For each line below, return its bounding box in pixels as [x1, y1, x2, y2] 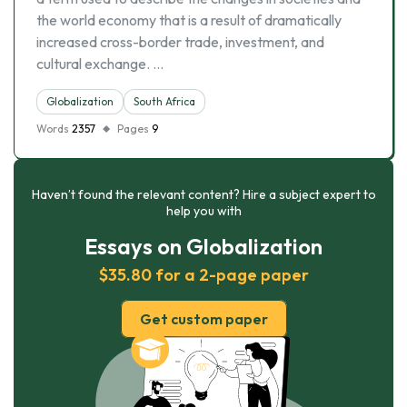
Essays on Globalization [84, 233, 323, 260]
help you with [165, 203, 242, 219]
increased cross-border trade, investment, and [36, 33, 324, 51]
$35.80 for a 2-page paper [98, 264, 309, 285]
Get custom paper [139, 310, 268, 328]
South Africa [134, 94, 195, 108]
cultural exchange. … [36, 55, 164, 73]
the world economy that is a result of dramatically [36, 11, 342, 29]
